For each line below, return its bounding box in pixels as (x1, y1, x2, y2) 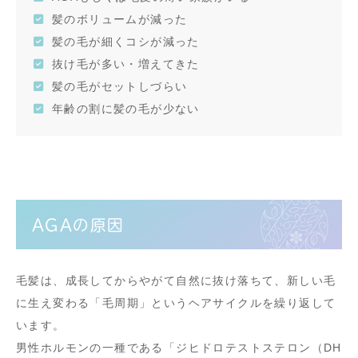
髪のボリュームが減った (52, 13, 188, 26)
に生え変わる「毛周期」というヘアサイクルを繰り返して (16, 296, 336, 310)
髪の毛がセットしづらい (52, 80, 188, 93)
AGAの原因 (32, 217, 125, 233)
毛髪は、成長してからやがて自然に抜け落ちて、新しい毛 (16, 274, 336, 288)
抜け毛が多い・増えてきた (52, 58, 200, 71)
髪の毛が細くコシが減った (52, 35, 200, 49)
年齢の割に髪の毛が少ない (52, 102, 200, 116)
